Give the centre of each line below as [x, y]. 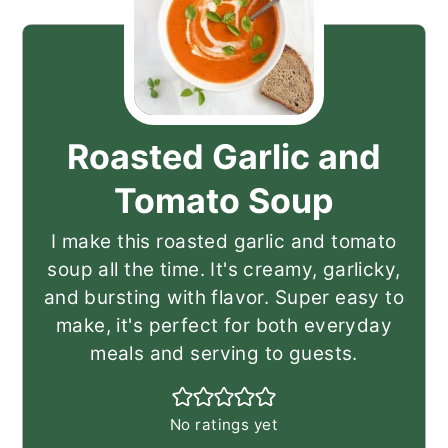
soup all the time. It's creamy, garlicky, [224, 269]
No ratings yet [224, 424]
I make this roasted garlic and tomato [224, 241]
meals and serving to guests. [224, 353]
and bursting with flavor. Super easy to [224, 297]
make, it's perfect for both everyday [224, 325]
